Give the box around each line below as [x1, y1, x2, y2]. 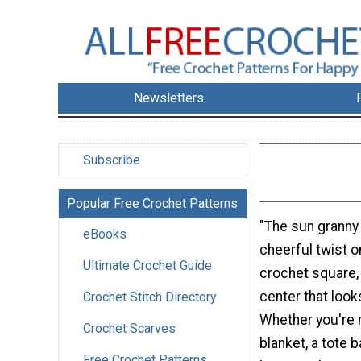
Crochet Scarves [83, 321, 176, 337]
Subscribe [83, 152, 140, 168]
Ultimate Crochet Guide [83, 258, 212, 274]
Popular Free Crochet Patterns [67, 196, 238, 212]
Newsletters [134, 90, 205, 106]
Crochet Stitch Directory [83, 289, 217, 305]
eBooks [83, 226, 127, 243]
